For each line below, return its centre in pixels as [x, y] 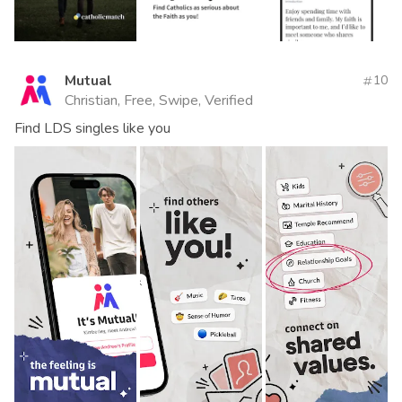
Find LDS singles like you [92, 129]
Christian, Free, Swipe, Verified [159, 101]
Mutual [88, 81]
